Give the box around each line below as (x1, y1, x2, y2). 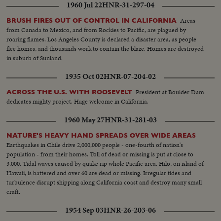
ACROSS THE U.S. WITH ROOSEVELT (6, 88, 133, 96)
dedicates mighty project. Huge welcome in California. (6, 97, 149, 107)
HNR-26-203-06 (104, 205, 156, 216)
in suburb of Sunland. (6, 53, 63, 63)
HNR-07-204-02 (104, 71, 156, 82)
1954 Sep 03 (65, 205, 104, 216)
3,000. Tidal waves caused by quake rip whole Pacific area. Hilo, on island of (6, 159, 204, 169)
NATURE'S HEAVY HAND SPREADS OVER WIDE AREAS (6, 132, 196, 140)
